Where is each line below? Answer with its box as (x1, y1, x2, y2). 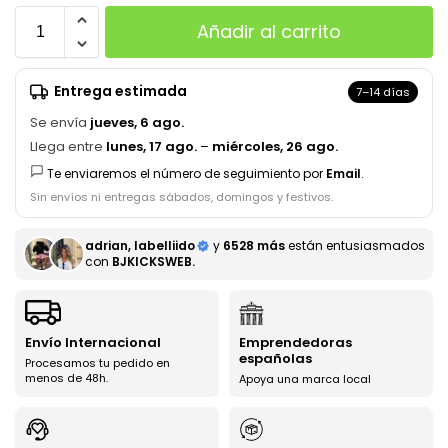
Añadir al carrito (197, 18, 341, 44)
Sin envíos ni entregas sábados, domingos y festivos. (30, 188, 333, 205)
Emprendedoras (239, 332, 352, 352)
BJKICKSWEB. (112, 252, 195, 270)
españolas (239, 348, 312, 368)
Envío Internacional (25, 332, 161, 352)
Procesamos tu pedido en (25, 354, 170, 371)
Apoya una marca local (239, 370, 371, 387)
